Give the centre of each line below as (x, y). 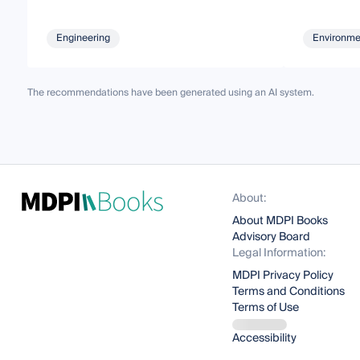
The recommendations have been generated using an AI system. (170, 92)
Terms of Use (266, 308)
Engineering (83, 38)
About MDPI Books (280, 221)
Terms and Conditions (289, 292)
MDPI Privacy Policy (283, 276)
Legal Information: (279, 253)
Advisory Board (272, 237)
